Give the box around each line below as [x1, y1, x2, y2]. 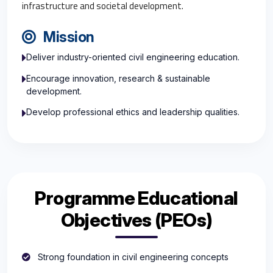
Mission [40, 27, 94, 46]
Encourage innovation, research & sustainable [26, 73, 210, 83]
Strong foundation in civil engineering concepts [35, 251, 229, 262]
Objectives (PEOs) [60, 208, 213, 231]
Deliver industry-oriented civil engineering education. [26, 51, 239, 62]
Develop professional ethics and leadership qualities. [26, 107, 239, 118]
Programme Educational [35, 186, 238, 209]
